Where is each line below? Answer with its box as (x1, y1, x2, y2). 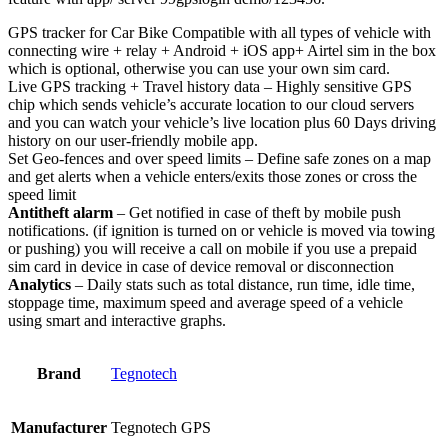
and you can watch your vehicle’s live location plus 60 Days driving (8, 113, 436, 131)
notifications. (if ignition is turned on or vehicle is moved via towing (8, 221, 435, 239)
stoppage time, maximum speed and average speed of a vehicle (8, 293, 403, 311)
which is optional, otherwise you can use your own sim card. (8, 59, 390, 77)
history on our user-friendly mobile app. (8, 131, 258, 149)
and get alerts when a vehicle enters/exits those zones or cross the (8, 167, 417, 185)
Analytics (8, 275, 71, 293)
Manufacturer (11, 418, 107, 436)
